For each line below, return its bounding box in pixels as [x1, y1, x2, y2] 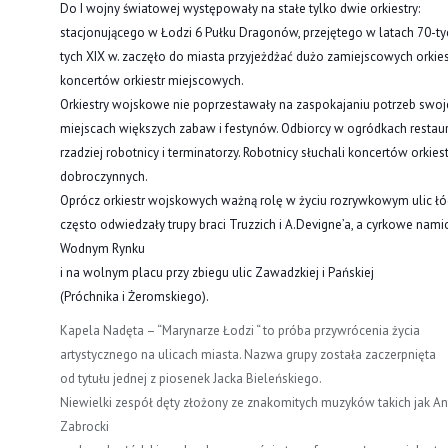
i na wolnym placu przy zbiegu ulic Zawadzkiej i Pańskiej [60, 263, 374, 281]
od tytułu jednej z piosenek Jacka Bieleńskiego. [60, 369, 322, 387]
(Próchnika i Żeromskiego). [60, 287, 209, 305]
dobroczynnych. [60, 167, 148, 185]
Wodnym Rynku [60, 239, 145, 257]
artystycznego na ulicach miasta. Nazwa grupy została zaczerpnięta [60, 345, 436, 363]
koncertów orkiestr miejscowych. [60, 71, 244, 89]
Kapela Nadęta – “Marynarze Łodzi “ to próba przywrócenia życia [60, 321, 420, 339]
